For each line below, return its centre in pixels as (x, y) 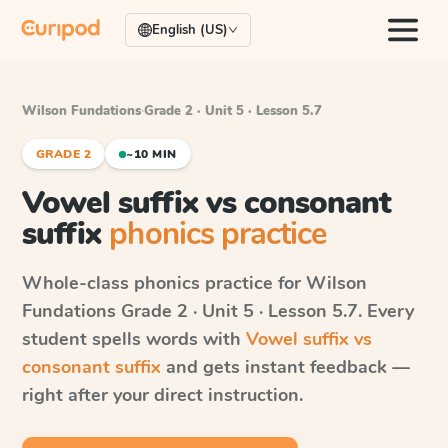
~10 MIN (151, 154)
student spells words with (134, 339)
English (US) (190, 30)
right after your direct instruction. (162, 395)
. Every (386, 311)
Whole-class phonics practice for (164, 283)
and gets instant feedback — (285, 367)
